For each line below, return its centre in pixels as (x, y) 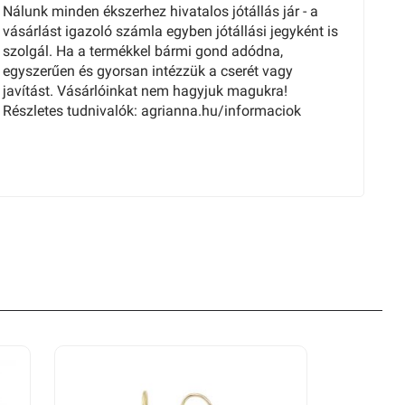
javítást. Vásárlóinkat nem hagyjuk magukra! (145, 91)
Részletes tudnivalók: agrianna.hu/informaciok (152, 111)
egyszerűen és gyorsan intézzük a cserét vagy (148, 71)
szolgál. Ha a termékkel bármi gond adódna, (143, 51)
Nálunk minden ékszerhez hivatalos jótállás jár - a (160, 11)
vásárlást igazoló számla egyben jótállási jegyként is (170, 31)
